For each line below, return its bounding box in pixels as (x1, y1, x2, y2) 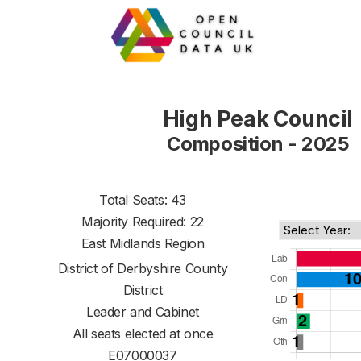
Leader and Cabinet (86, 304, 199, 320)
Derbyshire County (117, 260, 228, 276)
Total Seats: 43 (99, 192, 186, 208)
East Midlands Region (81, 235, 205, 251)
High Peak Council (162, 106, 354, 132)
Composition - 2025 (166, 132, 350, 156)
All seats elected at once (72, 326, 214, 342)
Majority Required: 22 (81, 214, 204, 230)
